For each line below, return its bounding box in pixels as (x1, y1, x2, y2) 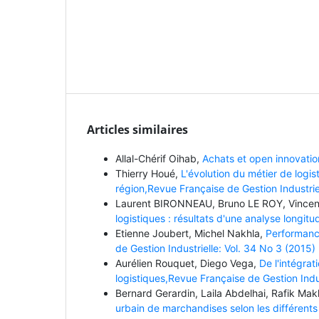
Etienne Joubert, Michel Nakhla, (115, 226, 266, 239)
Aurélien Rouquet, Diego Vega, (115, 256, 259, 269)
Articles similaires (87, 121, 188, 137)
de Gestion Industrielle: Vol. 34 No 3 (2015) (115, 241, 315, 254)
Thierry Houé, (115, 167, 181, 179)
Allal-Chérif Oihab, (115, 152, 202, 164)
